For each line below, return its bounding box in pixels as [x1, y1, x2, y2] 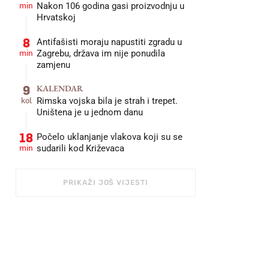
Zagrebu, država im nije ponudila [37, 48, 165, 59]
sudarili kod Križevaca [37, 143, 124, 154]
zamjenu [37, 59, 70, 70]
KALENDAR [37, 83, 83, 94]
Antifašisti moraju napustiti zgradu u [37, 37, 182, 47]
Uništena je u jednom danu [37, 107, 143, 118]
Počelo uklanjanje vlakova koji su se [37, 131, 183, 142]
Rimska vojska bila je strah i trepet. [37, 95, 178, 106]
